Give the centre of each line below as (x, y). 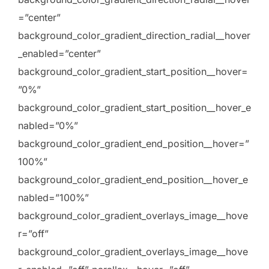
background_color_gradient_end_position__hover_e (133, 180)
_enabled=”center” (59, 54)
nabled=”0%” (48, 126)
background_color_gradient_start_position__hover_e (134, 108)
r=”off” (33, 234)
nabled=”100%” (53, 198)
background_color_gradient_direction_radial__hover (134, 36)
